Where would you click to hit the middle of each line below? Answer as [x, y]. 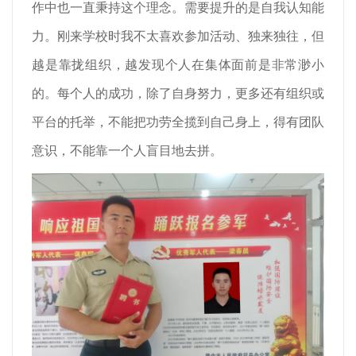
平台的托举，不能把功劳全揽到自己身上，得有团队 [178, 122]
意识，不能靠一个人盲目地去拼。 [127, 151]
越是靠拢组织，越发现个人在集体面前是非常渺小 [178, 65]
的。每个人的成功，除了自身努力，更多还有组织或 [178, 94]
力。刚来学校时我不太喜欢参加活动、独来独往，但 [178, 37]
